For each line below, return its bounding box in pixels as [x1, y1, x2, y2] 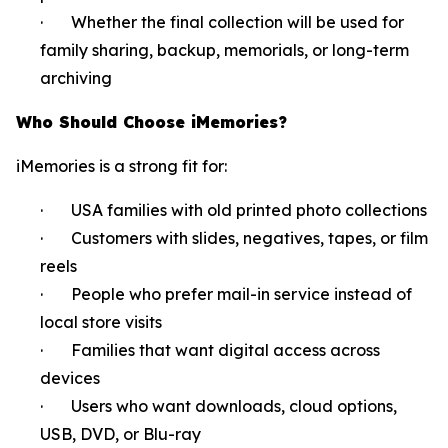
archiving [40, 67, 112, 88]
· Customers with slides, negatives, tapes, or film [40, 227, 428, 248]
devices [40, 367, 100, 388]
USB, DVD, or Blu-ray [40, 423, 201, 444]
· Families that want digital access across [40, 339, 380, 360]
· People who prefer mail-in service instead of [40, 283, 412, 304]
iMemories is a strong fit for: [16, 155, 227, 176]
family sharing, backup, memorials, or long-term [40, 39, 409, 60]
